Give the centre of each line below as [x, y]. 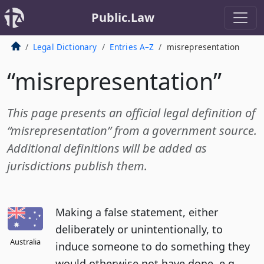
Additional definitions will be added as [107, 148]
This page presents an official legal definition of [131, 113]
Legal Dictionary [65, 47]
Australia [25, 242]
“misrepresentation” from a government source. [132, 131]
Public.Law [123, 17]
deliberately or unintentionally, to [139, 229]
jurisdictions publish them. [77, 166]
